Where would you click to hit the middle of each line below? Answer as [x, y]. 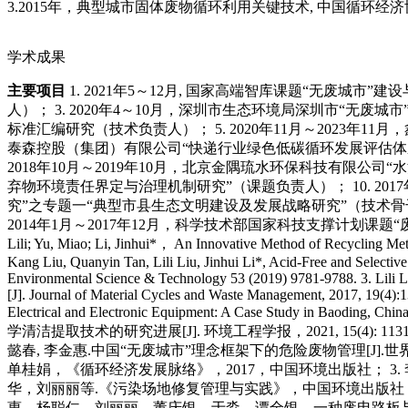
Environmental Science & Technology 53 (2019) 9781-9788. [182, 279]
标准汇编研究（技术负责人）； [109, 129]
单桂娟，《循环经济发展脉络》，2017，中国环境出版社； [197, 370]
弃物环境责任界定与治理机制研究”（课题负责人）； [178, 187]
